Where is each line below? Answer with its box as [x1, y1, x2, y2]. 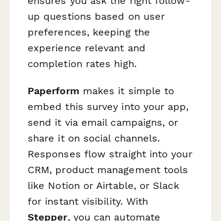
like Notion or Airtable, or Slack [28, 179, 179, 191]
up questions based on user [28, 10, 165, 22]
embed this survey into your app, [28, 100, 189, 112]
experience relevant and [28, 41, 146, 54]
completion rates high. [28, 57, 137, 70]
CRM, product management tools [28, 163, 188, 176]
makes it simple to [79, 84, 175, 97]
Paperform [28, 84, 79, 97]
